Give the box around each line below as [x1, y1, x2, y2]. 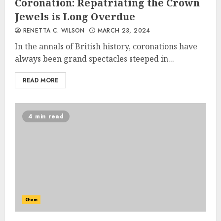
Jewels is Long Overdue [15, 10, 135, 23]
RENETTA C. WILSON [21, 26, 85, 35]
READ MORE [23, 76, 58, 85]
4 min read [28, 112, 64, 121]
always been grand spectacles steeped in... [15, 53, 174, 64]
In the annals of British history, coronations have [15, 41, 197, 52]
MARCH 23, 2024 [95, 26, 150, 35]
